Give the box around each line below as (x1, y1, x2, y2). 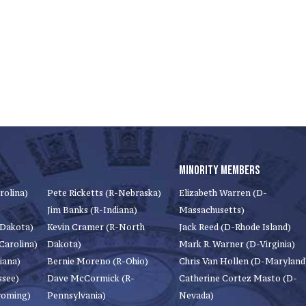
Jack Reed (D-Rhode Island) (179, 222, 291, 232)
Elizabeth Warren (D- (179, 188, 267, 198)
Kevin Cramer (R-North (47, 222, 145, 232)
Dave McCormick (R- (47, 273, 135, 283)
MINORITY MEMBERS (179, 163, 260, 178)
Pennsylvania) (47, 290, 106, 301)
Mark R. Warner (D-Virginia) (179, 239, 295, 249)
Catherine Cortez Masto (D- (179, 273, 297, 283)
